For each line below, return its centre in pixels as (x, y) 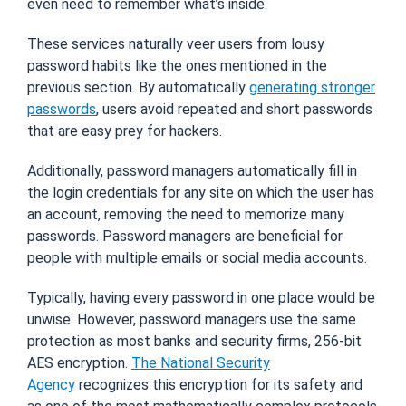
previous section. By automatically (138, 87)
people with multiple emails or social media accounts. (197, 257)
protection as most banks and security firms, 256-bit (194, 341)
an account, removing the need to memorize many (186, 214)
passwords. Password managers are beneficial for (185, 236)
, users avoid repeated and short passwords (234, 109)
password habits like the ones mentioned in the (177, 65)
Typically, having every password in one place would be (201, 297)
